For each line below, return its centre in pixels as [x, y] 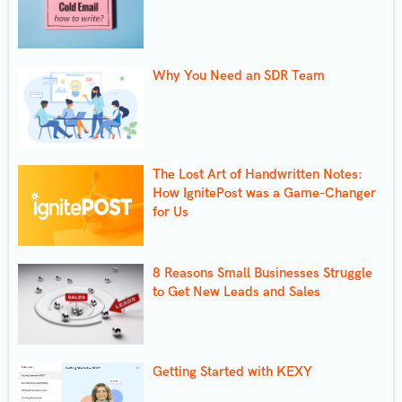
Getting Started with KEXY [232, 371]
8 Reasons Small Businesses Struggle [262, 272]
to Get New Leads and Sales [236, 291]
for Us [170, 211]
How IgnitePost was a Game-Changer [264, 192]
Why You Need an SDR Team [239, 75]
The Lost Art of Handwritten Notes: [258, 174]
